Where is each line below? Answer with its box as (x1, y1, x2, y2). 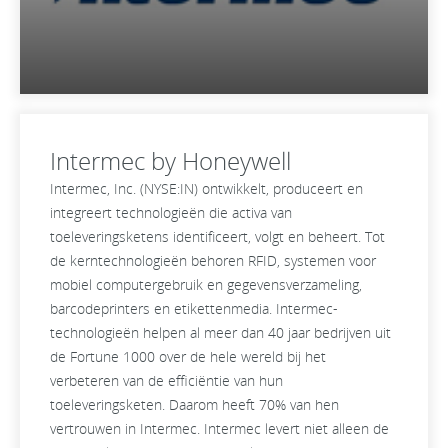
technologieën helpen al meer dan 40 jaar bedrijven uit (50, 323, 391, 343)
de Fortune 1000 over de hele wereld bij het (50, 347, 326, 367)
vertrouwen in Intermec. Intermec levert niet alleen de (50, 419, 389, 439)
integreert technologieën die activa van (50, 203, 292, 223)
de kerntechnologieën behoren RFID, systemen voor (50, 251, 376, 271)
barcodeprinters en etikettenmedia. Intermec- (50, 299, 338, 319)
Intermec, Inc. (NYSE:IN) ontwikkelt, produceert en (50, 179, 363, 199)
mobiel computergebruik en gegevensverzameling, (50, 275, 362, 295)
